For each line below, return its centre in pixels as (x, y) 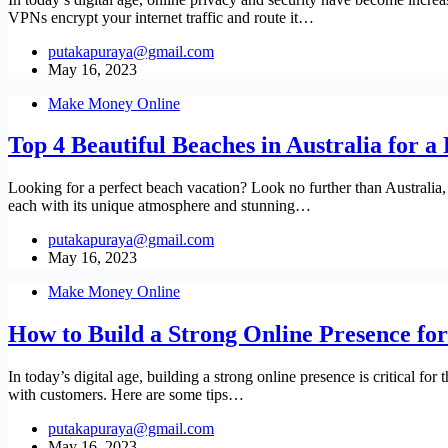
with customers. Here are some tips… (126, 395)
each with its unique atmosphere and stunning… (159, 206)
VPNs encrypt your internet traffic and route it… (161, 17)
